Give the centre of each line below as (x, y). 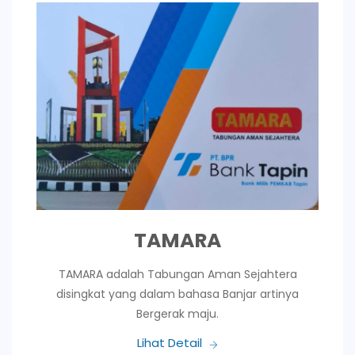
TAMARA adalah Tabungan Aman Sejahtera (177, 275)
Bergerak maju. (177, 314)
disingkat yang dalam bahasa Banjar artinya (177, 294)
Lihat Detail (170, 343)
